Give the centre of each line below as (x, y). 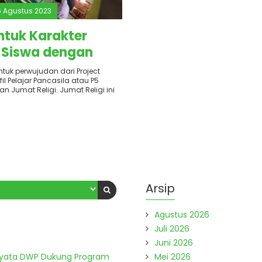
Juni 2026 (174, 243)
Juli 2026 (172, 229)
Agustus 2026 (182, 215)
